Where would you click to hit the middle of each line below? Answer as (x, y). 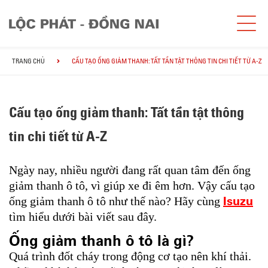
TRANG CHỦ (28, 61)
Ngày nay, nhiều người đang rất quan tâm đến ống (130, 170)
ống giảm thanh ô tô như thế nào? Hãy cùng (116, 201)
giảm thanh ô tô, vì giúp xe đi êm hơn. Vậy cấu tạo (132, 186)
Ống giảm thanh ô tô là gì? (101, 241)
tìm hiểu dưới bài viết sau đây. (83, 217)
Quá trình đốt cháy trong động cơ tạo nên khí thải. (130, 256)
